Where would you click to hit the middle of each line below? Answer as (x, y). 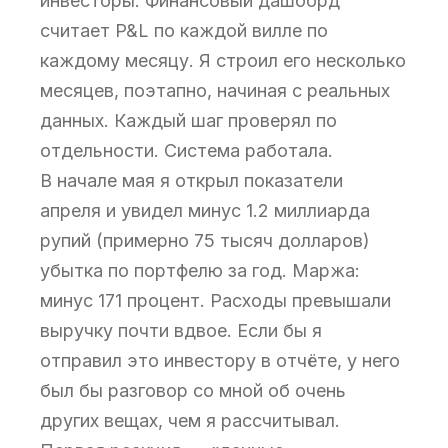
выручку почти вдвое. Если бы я (181, 330)
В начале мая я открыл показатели (191, 180)
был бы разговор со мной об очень (193, 390)
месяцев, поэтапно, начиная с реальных (215, 90)
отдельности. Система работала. (186, 150)
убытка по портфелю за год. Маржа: (200, 270)
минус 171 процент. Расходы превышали (215, 300)
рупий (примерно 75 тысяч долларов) (205, 240)
